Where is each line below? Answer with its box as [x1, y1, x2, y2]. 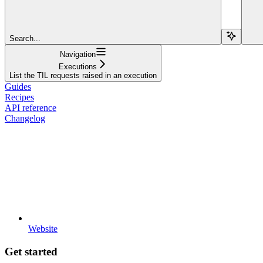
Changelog [5, 113, 45, 123]
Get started [5, 245, 58, 258]
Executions [59, 62, 97, 71]
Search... [9, 33, 41, 43]
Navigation [60, 49, 96, 59]
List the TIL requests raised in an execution [9, 70, 157, 80]
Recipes [5, 92, 34, 102]
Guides [5, 81, 31, 92]
